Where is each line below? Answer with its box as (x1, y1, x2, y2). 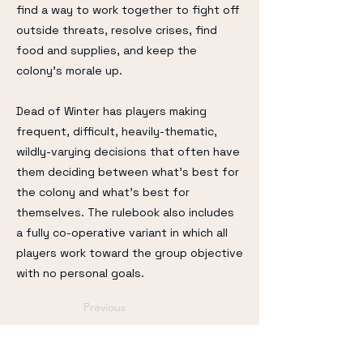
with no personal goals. (16, 266, 144, 280)
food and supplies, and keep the (16, 43, 197, 58)
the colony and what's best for (16, 185, 190, 199)
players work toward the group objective (16, 246, 243, 260)
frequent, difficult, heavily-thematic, (16, 124, 217, 139)
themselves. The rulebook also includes (16, 205, 234, 220)
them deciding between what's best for (16, 164, 239, 179)
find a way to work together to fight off (16, 2, 240, 17)
